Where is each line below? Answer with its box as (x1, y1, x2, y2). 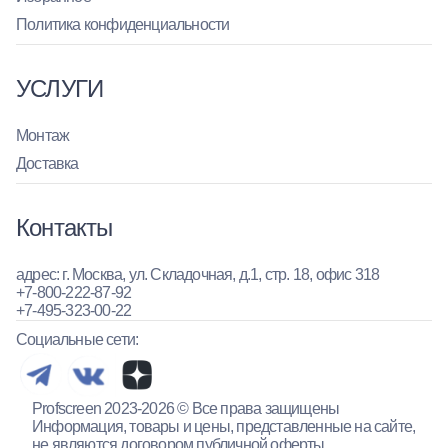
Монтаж (16, 127, 70, 145)
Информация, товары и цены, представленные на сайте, (32, 417, 416, 435)
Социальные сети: (16, 331, 139, 349)
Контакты (16, 214, 113, 242)
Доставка (16, 155, 79, 173)
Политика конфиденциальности (16, 16, 230, 34)
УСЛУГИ (16, 75, 104, 103)
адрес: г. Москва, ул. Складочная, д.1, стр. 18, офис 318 (16, 266, 380, 284)
